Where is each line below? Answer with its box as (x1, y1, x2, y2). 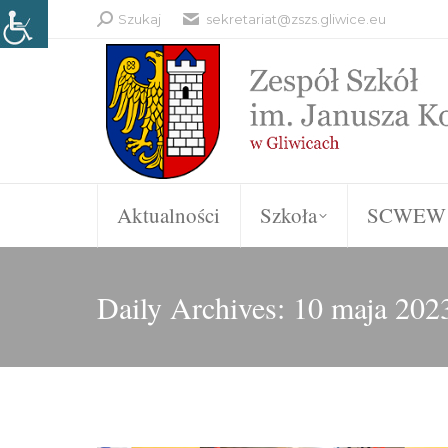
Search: (96, 10, 146, 26)
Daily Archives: (97, 287, 293, 327)
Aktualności (117, 201, 221, 229)
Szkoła (260, 201, 318, 229)
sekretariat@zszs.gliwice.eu (206, 11, 386, 27)
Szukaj (118, 11, 161, 27)
